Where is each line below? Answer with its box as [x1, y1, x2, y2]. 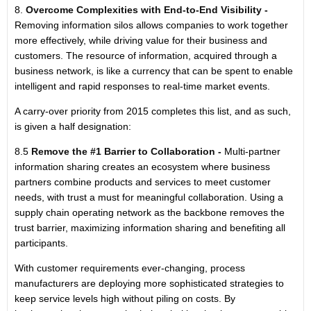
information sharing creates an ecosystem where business [15, 161, 270, 172]
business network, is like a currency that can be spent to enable [15, 65, 293, 76]
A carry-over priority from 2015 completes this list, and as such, [15, 106, 291, 117]
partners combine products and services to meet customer [15, 176, 271, 187]
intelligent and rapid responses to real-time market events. [15, 81, 270, 92]
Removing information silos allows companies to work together [15, 19, 288, 31]
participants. [15, 237, 68, 249]
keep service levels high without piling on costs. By [15, 293, 235, 304]
